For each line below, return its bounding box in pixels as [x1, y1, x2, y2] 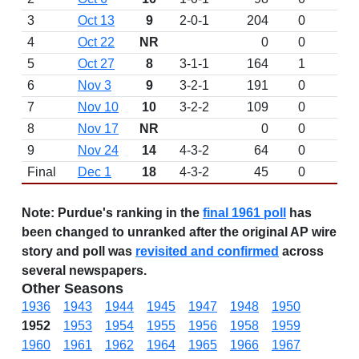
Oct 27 [78, 57, 115, 71]
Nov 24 [78, 143, 119, 157]
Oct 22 [78, 35, 115, 49]
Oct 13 [78, 14, 115, 27]
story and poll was [22, 244, 135, 258]
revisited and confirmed [135, 244, 279, 258]
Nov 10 [78, 100, 119, 114]
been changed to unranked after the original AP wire [22, 225, 337, 239]
